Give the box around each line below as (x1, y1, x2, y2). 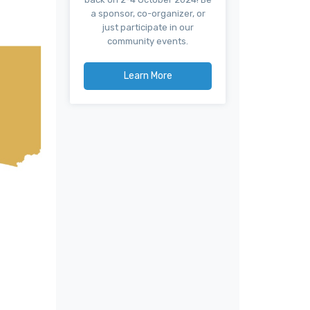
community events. (107, 35, 188, 46)
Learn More (123, 69, 172, 82)
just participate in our (102, 21, 194, 33)
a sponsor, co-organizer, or (90, 8, 206, 19)
